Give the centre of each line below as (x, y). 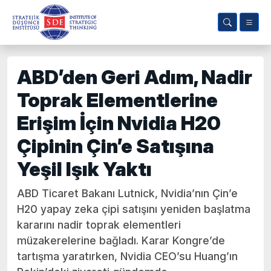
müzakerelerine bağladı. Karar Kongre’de (121, 240)
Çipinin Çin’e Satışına (116, 146)
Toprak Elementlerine (117, 100)
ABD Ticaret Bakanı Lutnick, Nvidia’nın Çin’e (127, 193)
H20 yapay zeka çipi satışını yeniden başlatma (134, 209)
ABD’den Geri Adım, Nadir (135, 77)
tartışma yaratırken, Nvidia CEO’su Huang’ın (127, 256)
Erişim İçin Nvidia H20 (119, 123)
